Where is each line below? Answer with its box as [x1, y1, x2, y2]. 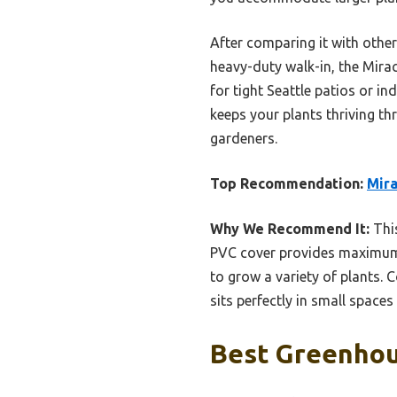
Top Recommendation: [210, 175, 363, 191]
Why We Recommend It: [210, 220, 370, 237]
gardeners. [210, 129, 277, 146]
